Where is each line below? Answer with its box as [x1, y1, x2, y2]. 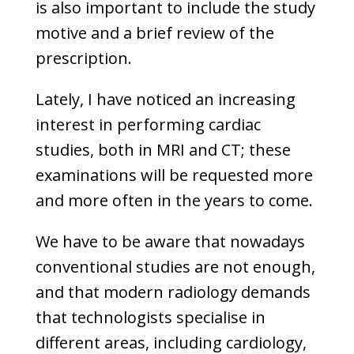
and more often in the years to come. [35, 190, 313, 211]
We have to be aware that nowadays [35, 231, 305, 252]
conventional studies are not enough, [35, 256, 315, 277]
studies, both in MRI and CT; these [35, 139, 291, 160]
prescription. [35, 47, 132, 69]
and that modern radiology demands [35, 281, 311, 303]
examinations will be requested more [35, 164, 313, 186]
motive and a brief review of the [35, 22, 274, 43]
